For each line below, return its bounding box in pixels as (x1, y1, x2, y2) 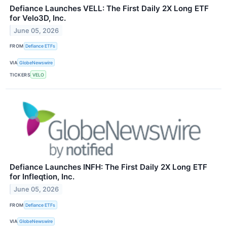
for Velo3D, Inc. (10, 13, 66, 23)
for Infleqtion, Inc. (10, 172, 74, 182)
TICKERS (10, 71, 31, 78)
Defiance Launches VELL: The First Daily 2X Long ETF (10, 3, 209, 13)
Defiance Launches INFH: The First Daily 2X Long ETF (10, 162, 207, 172)
